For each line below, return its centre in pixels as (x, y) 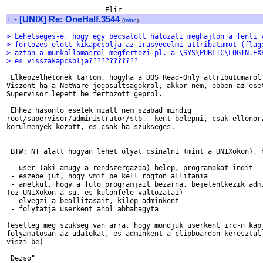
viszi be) (25, 242)
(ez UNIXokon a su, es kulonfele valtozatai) (95, 193)
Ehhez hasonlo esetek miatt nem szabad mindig (99, 110)
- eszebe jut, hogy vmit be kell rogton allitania (107, 176)
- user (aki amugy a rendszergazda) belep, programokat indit (130, 168)
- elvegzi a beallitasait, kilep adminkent (93, 201)
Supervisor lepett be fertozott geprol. (85, 94)
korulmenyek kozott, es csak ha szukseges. (91, 127)
